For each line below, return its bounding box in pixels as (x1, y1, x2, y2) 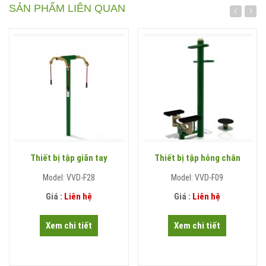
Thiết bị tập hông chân (154, 152, 240, 163)
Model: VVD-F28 (42, 172, 95, 182)
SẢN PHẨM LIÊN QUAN (9, 2, 125, 15)
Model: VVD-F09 (171, 172, 224, 182)
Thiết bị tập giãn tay (30, 152, 107, 163)
